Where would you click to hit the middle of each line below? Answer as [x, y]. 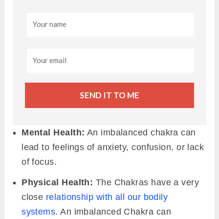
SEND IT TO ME [109, 95]
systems [39, 212]
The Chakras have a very [146, 183]
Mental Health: [53, 133]
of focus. [39, 162]
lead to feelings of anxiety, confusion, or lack [113, 147]
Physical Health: [57, 183]
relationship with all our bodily [107, 197]
